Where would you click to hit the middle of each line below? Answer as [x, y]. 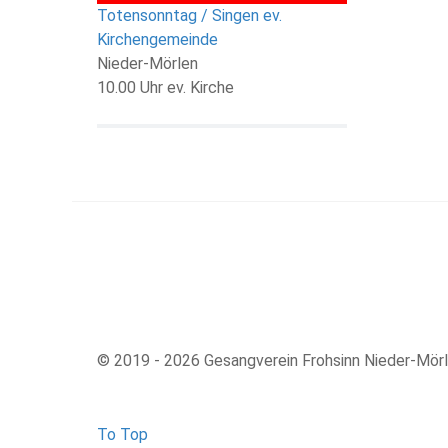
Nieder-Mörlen [147, 63]
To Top [122, 434]
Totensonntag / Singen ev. [189, 15]
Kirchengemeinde [157, 39]
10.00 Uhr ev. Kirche [165, 87]
